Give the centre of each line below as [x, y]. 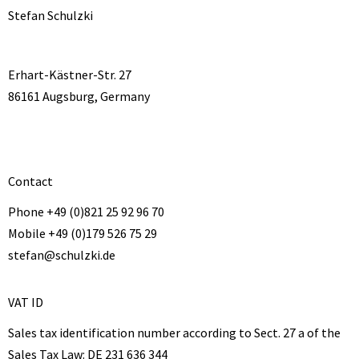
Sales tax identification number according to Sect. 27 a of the [174, 333]
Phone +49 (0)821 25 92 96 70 [86, 212]
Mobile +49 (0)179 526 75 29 [83, 233]
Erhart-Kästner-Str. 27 [70, 75]
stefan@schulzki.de [62, 255]
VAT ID [26, 302]
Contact [30, 181]
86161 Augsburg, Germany [79, 96]
